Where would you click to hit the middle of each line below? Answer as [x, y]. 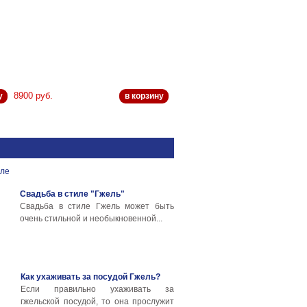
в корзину [144, 96]
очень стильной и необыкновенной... [91, 219]
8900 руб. [33, 96]
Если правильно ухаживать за [97, 289]
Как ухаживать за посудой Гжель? [90, 277]
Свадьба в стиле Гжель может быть [97, 206]
